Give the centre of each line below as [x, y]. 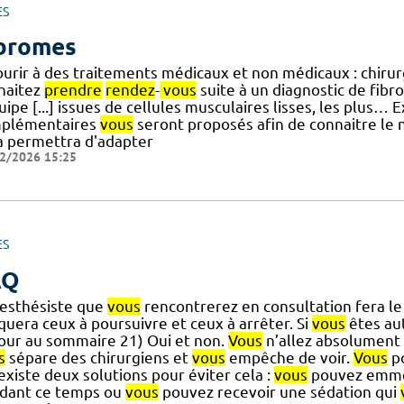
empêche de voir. [289, 357]
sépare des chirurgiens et [98, 357]
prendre [73, 90]
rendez [130, 90]
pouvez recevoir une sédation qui [279, 391]
